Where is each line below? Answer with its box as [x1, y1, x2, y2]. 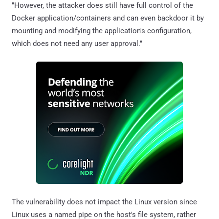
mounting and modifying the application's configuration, [12, 26, 192, 35]
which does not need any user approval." [12, 39, 142, 48]
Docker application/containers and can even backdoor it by [12, 13, 204, 22]
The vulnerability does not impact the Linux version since [12, 197, 197, 206]
